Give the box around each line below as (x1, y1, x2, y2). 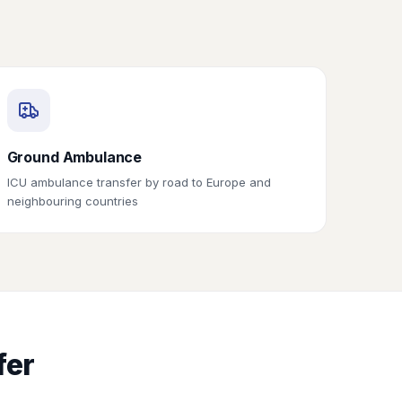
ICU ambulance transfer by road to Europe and (6, 175, 271, 189)
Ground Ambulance (6, 148, 143, 166)
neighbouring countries (6, 194, 138, 208)
